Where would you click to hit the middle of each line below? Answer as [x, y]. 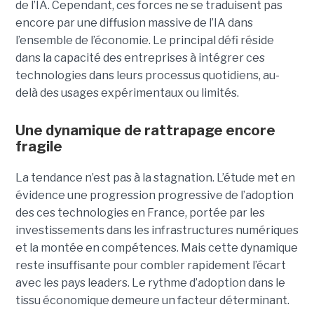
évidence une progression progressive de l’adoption [154, 196]
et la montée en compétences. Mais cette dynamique [156, 248]
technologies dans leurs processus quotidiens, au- [147, 76]
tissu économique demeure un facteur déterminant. [152, 301]
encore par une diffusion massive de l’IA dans [134, 23]
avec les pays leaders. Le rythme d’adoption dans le [150, 283]
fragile [39, 147]
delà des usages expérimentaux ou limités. [127, 93]
